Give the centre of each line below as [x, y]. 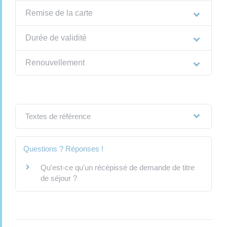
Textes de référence [58, 117]
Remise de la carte [59, 13]
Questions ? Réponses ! [63, 149]
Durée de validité [56, 38]
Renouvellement [55, 63]
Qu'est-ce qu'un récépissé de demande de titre [118, 168]
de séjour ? [59, 178]
